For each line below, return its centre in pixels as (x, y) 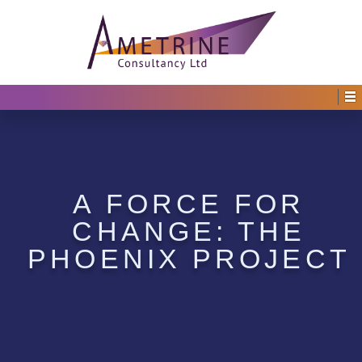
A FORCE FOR (189, 204)
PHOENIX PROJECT (189, 259)
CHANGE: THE (189, 231)
